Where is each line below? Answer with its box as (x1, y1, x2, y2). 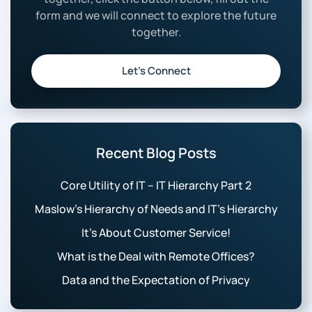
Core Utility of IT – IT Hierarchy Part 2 (61, 178, 251, 194)
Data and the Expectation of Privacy (62, 272, 250, 288)
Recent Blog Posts (95, 143, 217, 163)
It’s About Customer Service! (81, 225, 231, 241)
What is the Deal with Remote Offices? (57, 249, 255, 265)
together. (131, 24, 181, 40)
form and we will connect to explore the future (36, 8, 276, 24)
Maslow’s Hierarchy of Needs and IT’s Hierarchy (34, 201, 278, 217)
